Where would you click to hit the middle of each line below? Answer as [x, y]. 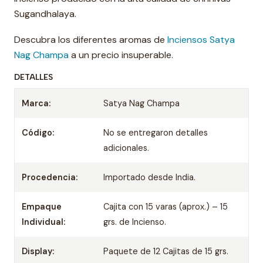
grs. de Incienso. [135, 222]
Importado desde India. [150, 177]
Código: [38, 133]
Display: [38, 251]
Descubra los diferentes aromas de [91, 40]
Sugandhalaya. [45, 14]
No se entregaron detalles [156, 133]
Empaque [42, 207]
